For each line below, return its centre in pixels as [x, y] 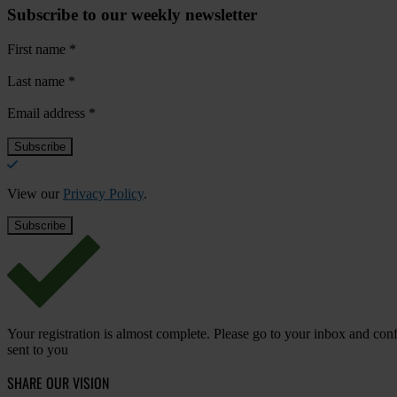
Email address [48, 113]
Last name [38, 82]
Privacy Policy [103, 194]
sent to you [38, 350]
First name [38, 50]
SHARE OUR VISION [58, 383]
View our [35, 194]
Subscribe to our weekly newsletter [132, 15]
